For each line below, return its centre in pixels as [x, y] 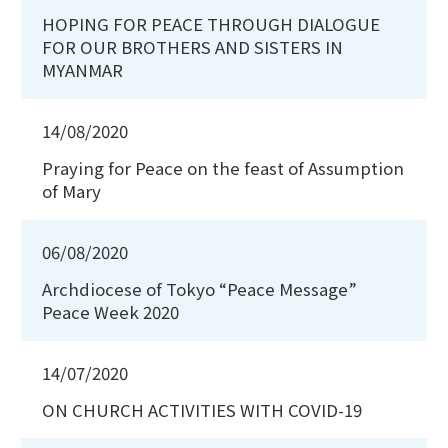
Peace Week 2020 [110, 311]
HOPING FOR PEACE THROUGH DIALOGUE [211, 24]
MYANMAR [82, 70]
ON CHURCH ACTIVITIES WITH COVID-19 [202, 409]
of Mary [71, 190]
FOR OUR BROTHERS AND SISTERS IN [192, 47]
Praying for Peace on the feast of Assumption [223, 167]
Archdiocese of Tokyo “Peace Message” [199, 288]
